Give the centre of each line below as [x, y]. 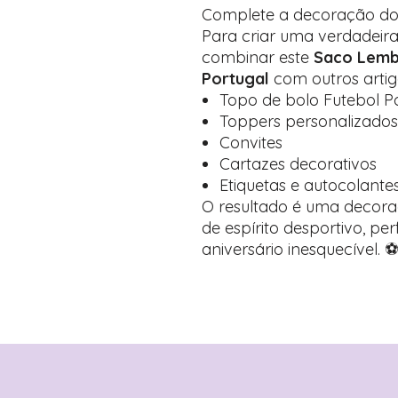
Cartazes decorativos [298, 164]
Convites [251, 143]
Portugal [235, 79]
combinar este [258, 57]
